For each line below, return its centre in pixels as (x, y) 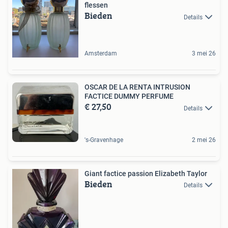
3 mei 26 (204, 54)
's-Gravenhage (104, 140)
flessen (96, 5)
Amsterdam (101, 54)
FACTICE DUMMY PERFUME (129, 96)
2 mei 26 (204, 140)
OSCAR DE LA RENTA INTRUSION (137, 87)
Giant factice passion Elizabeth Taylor (146, 173)
